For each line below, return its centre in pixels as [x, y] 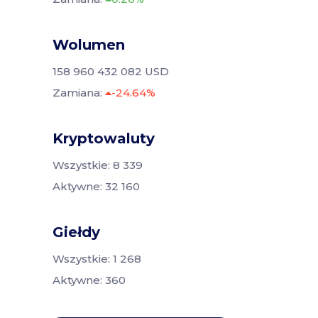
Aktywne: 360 [89, 280]
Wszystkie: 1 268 [97, 258]
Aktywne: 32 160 [96, 186]
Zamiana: [79, 92]
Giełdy [76, 232]
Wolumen [89, 44]
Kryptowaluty [104, 138]
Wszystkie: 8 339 [98, 165]
